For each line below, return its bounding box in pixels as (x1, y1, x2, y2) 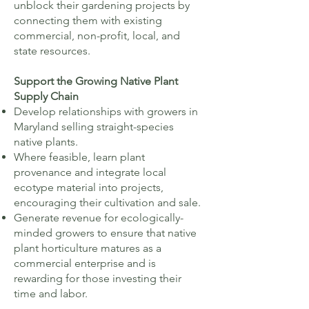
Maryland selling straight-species (14, 120, 174, 133)
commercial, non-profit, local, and (14, 29, 180, 42)
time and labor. (14, 287, 88, 300)
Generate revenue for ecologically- (14, 211, 183, 224)
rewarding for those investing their (14, 272, 181, 285)
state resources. (14, 44, 90, 57)
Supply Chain (14, 90, 79, 103)
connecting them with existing (14, 14, 162, 27)
